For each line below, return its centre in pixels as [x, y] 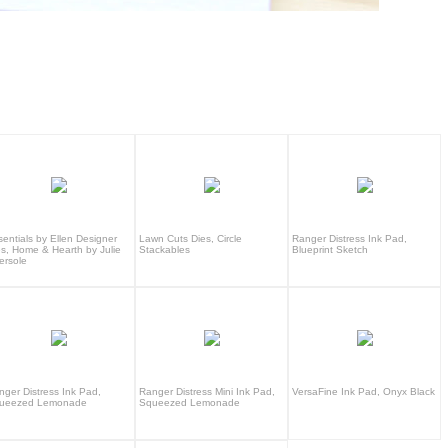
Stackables [164, 249]
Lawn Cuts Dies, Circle [190, 238]
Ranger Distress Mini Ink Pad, [207, 391]
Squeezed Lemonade [189, 402]
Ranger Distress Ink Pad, [349, 238]
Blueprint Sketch [330, 249]
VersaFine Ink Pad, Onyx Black [363, 391]
